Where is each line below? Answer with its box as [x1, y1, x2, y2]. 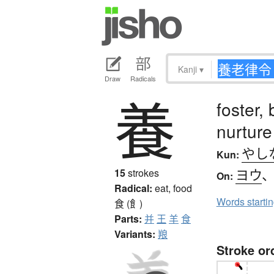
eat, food [155, 181, 192, 196]
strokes [125, 166, 159, 180]
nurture [216, 119, 272, 144]
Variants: [114, 227, 155, 242]
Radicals [130, 73, 156, 84]
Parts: [114, 212, 142, 226]
